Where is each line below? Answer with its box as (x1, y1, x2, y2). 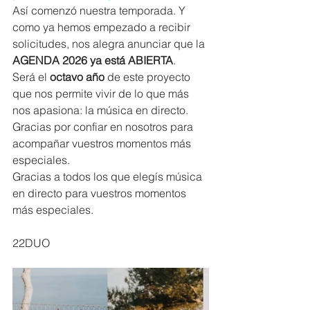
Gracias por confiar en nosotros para (12, 120, 196, 134)
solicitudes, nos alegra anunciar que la (12, 37, 208, 51)
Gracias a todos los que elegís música (12, 170, 205, 183)
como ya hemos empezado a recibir (12, 20, 193, 34)
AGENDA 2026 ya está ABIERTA (12, 53, 173, 67)
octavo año (50, 70, 104, 84)
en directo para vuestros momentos (12, 186, 189, 200)
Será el (12, 70, 50, 84)
